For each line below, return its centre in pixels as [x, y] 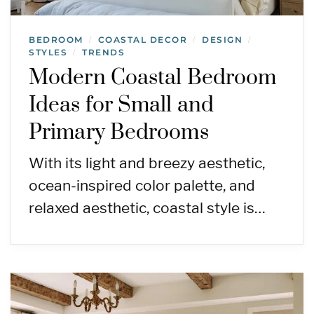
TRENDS [103, 53]
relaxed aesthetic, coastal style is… [147, 208]
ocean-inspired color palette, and [142, 186]
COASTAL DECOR [142, 40]
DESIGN [222, 40]
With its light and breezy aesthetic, [147, 163]
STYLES [48, 53]
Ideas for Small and [121, 105]
